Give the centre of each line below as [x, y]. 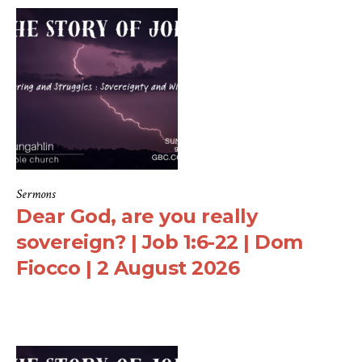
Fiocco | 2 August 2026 [128, 268]
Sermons [36, 195]
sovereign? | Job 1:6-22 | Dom [160, 242]
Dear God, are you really [137, 217]
